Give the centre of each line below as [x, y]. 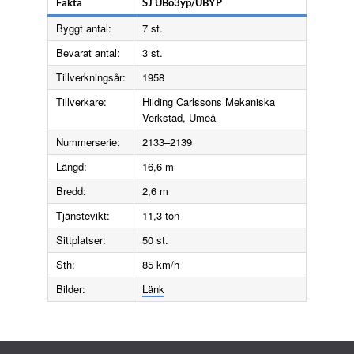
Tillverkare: [81, 101]
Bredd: [71, 190]
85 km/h [161, 264]
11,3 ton [161, 215]
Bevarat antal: [88, 52]
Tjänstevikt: [83, 215]
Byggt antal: [84, 28]
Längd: [72, 166]
